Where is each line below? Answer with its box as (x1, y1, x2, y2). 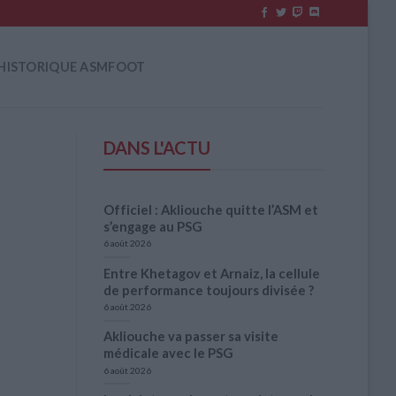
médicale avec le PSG (103, 345, 233, 362)
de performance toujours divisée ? (103, 281, 314, 298)
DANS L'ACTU (103, 137, 210, 158)
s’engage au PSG (103, 217, 202, 234)
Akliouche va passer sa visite (103, 328, 278, 345)
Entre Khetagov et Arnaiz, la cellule (103, 264, 320, 281)
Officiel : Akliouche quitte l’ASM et (103, 201, 318, 217)
